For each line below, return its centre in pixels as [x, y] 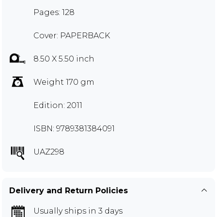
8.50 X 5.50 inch [64, 59]
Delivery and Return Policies [69, 190]
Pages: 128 [54, 12]
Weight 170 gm [64, 82]
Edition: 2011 [58, 105]
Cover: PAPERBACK [72, 35]
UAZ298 [49, 152]
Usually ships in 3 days [78, 211]
